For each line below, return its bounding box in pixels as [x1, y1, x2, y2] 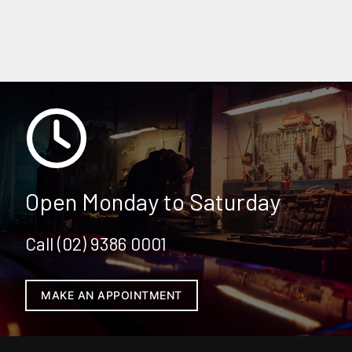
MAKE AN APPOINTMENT [41, 288, 182, 302]
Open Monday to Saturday [25, 186, 280, 215]
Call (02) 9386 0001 [25, 232, 167, 255]
